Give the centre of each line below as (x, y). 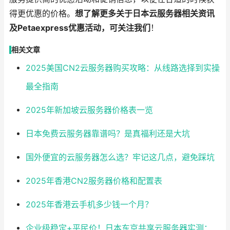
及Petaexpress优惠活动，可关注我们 (80, 28)
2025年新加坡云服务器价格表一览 (89, 110)
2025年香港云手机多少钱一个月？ (89, 205)
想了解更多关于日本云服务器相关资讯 (145, 14)
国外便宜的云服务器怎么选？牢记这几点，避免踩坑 (120, 158)
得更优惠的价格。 (42, 14)
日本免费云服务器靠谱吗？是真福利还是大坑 (108, 134)
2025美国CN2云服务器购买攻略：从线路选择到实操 (122, 68)
